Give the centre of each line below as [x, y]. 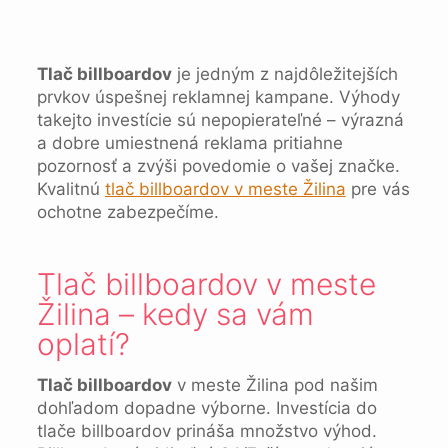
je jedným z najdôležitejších [284, 74]
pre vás [377, 189]
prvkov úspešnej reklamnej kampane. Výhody [218, 97]
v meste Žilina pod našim [274, 385]
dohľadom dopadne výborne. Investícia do [206, 408]
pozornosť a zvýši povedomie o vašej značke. [218, 166]
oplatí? [83, 344]
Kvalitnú [70, 189]
